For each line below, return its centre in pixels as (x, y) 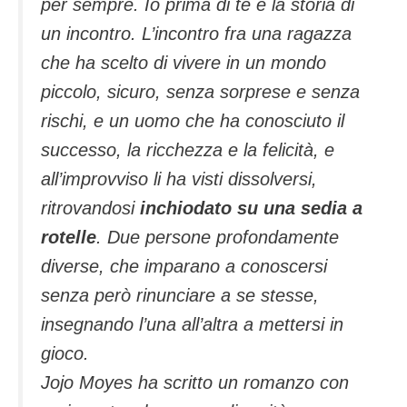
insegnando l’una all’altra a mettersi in (192, 324)
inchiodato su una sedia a (251, 208)
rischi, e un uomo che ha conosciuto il (193, 120)
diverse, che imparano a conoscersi (184, 266)
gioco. (65, 353)
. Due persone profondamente (218, 237)
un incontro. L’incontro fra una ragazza (196, 33)
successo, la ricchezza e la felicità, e (188, 149)
